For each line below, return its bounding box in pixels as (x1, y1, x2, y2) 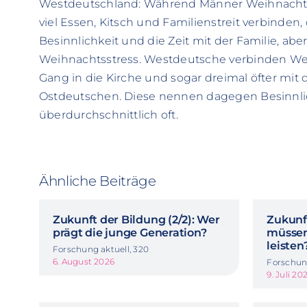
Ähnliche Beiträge (38, 172, 156, 189)
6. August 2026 (52, 256, 115, 267)
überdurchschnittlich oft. (38, 108, 178, 121)
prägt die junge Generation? (52, 225, 207, 239)
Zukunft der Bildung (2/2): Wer (52, 212, 220, 226)
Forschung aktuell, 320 (52, 243, 149, 254)
